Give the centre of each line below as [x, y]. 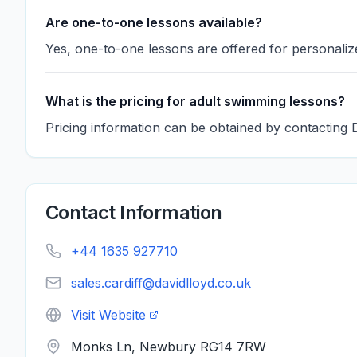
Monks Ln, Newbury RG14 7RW [169, 347]
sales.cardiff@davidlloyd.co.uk [161, 283]
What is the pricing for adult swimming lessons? [195, 101]
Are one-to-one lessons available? [154, 22]
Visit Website [108, 315]
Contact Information [134, 212]
